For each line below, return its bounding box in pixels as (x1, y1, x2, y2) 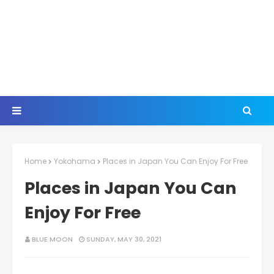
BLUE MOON (32, 234, 73, 244)
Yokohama (54, 156, 95, 166)
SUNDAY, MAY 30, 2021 (86, 234, 161, 244)
